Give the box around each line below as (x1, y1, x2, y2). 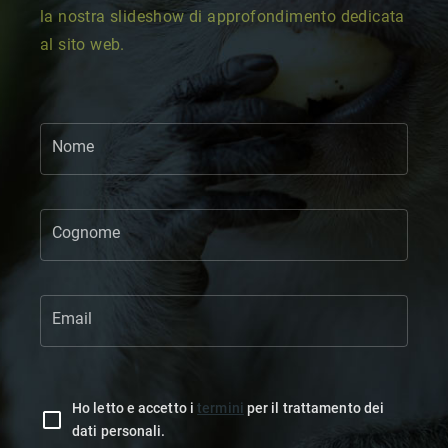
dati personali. (72, 422, 166, 439)
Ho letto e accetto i (72, 399, 198, 416)
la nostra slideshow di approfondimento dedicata (40, 6, 405, 26)
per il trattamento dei (243, 399, 385, 416)
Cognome (52, 222, 120, 242)
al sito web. (40, 34, 125, 54)
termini (197, 399, 244, 416)
